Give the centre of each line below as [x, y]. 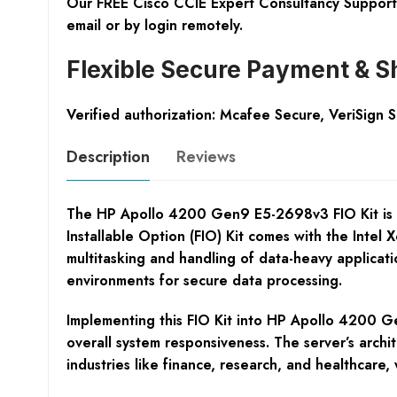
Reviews [206, 156]
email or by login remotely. [154, 25]
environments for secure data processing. [204, 280]
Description [108, 156]
